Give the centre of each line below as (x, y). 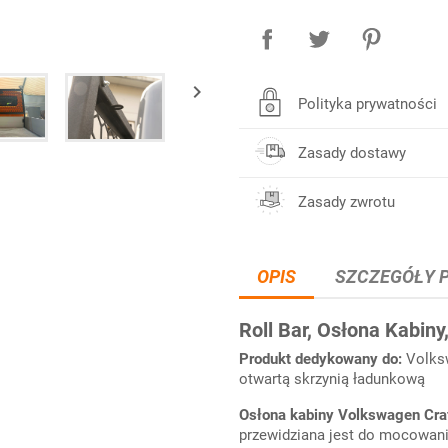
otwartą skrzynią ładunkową (332, 379)
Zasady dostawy (352, 153)
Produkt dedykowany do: (322, 359)
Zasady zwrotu (346, 202)
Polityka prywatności (367, 104)
